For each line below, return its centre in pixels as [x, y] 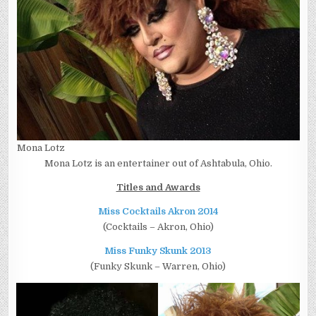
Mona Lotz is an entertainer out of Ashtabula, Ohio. [158, 163]
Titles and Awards [158, 187]
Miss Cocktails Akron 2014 [158, 211]
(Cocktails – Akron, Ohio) [158, 227]
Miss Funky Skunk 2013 [158, 251]
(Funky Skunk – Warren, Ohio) [158, 266]
